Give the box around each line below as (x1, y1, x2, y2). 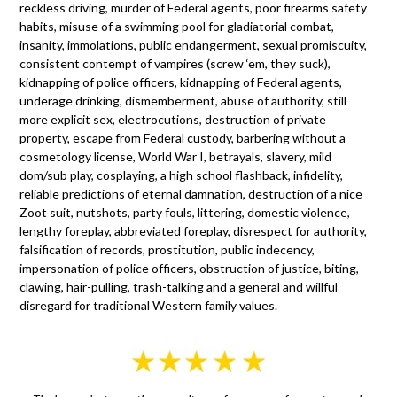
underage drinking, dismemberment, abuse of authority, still (19, 92, 347, 108)
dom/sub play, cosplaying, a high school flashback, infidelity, (19, 167, 344, 183)
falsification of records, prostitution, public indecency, (19, 241, 315, 257)
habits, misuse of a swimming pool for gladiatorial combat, (19, 18, 335, 34)
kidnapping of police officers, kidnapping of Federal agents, (19, 74, 343, 90)
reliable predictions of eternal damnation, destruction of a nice (19, 185, 363, 201)
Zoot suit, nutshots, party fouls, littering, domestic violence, (19, 204, 351, 220)
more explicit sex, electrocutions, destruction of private (19, 111, 327, 127)
